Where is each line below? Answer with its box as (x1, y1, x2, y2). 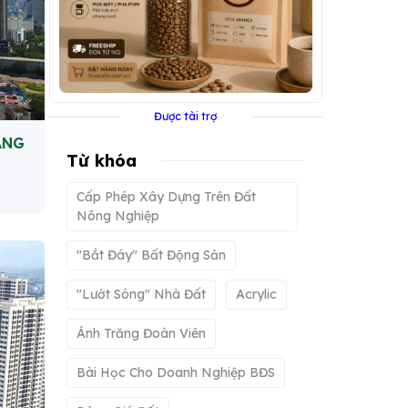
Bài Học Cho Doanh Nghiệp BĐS (76, 364, 275, 381)
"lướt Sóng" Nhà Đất (76, 286, 206, 302)
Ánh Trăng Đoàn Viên (76, 325, 206, 342)
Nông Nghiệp (76, 208, 159, 224)
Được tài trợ (154, 109, 217, 123)
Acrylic (236, 286, 277, 302)
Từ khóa (66, 150, 137, 171)
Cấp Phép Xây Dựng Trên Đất (76, 189, 256, 205)
